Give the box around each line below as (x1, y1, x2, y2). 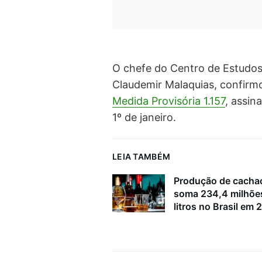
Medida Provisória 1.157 (112, 94, 225, 107)
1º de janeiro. (112, 111, 176, 123)
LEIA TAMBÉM (112, 151, 171, 162)
